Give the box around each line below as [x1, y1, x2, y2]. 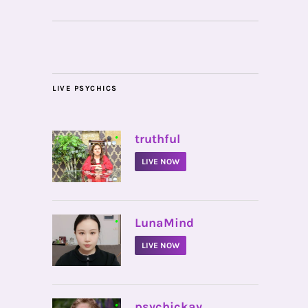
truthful [135, 131, 180, 146]
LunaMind [135, 215, 194, 230]
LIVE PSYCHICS [52, 84, 118, 93]
